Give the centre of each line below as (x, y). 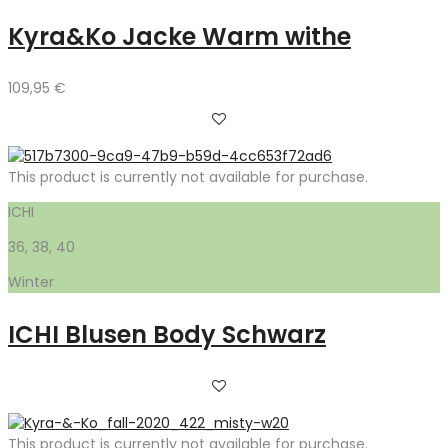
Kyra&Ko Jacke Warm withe (179, 36)
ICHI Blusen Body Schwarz (167, 334)
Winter (31, 281)
